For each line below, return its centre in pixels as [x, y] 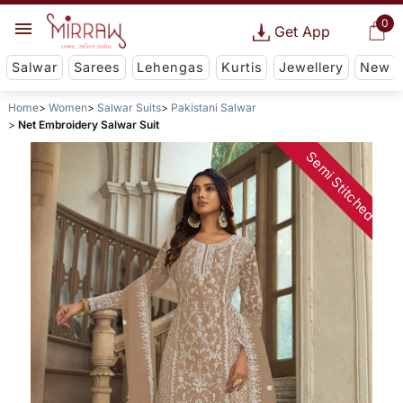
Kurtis [242, 67]
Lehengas [171, 67]
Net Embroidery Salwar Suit [88, 125]
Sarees [98, 67]
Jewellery [311, 67]
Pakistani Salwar [213, 108]
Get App [302, 31]
